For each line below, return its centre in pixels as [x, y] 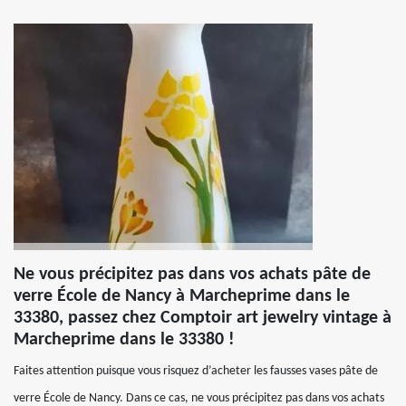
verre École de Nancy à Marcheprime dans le [182, 296]
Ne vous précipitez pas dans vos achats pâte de [192, 275]
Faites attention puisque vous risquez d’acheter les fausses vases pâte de [196, 371]
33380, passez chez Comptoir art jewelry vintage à [203, 318]
